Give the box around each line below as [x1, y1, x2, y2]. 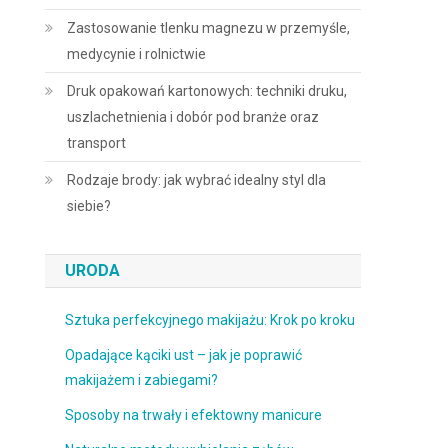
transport [67, 135, 127, 151]
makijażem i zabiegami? [65, 372, 219, 388]
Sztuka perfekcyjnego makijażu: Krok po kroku [65, 312, 356, 328]
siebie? [67, 198, 112, 214]
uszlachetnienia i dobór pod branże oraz [67, 109, 320, 125]
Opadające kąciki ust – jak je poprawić [65, 347, 303, 363]
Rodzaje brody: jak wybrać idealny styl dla [67, 172, 327, 188]
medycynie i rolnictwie [67, 46, 207, 62]
